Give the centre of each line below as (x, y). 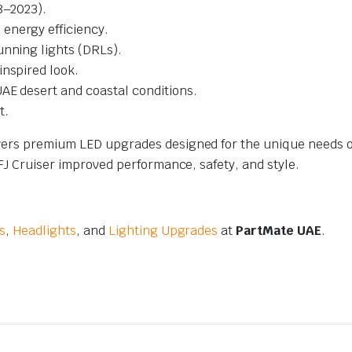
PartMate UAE (279, 230)
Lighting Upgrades (163, 230)
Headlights (45, 230)
